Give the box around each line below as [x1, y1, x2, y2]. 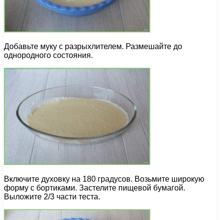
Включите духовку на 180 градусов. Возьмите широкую [4, 175, 204, 184]
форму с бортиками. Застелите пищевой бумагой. [4, 184, 185, 192]
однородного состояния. [4, 51, 93, 60]
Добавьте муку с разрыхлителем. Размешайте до [4, 42, 182, 51]
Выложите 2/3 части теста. [4, 192, 100, 201]
